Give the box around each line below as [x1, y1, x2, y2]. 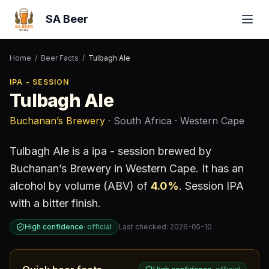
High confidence [25, 222, 83, 231]
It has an [199, 162, 244, 175]
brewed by [155, 145, 211, 157]
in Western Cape [111, 162, 196, 175]
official [87, 222, 112, 231]
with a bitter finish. [10, 197, 101, 210]
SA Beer [46, 13, 88, 25]
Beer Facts [41, 53, 79, 62]
